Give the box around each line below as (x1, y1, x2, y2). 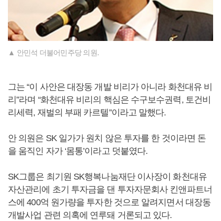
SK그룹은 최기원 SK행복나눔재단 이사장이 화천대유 (8, 172, 207, 182)
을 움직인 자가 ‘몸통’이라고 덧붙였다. (8, 146, 148, 156)
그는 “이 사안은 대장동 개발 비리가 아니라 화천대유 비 (8, 82, 213, 92)
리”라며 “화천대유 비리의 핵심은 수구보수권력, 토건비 (8, 95, 211, 105)
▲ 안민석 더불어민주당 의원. (8, 48, 99, 57)
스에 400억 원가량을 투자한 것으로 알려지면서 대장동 (8, 197, 211, 208)
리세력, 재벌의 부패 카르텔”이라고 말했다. (8, 108, 166, 118)
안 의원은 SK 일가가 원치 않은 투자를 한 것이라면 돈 (8, 133, 206, 144)
